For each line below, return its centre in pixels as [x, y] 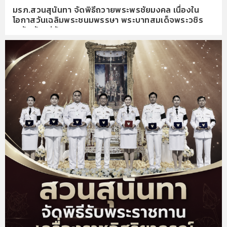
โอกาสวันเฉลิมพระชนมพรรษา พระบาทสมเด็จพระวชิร [108, 20]
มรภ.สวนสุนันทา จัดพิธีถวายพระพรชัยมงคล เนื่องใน [106, 9]
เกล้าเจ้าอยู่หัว [38, 30]
